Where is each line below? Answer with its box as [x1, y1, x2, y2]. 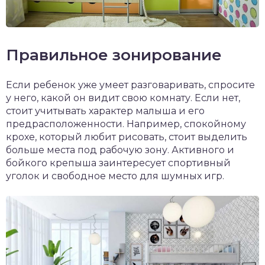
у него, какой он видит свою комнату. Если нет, [6, 92, 240, 104]
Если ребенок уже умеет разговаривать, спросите [6, 79, 255, 91]
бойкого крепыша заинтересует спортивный [6, 157, 231, 169]
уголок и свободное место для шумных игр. [6, 170, 224, 182]
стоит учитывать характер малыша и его [6, 105, 205, 117]
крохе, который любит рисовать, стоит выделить [6, 131, 247, 143]
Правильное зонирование [6, 45, 222, 64]
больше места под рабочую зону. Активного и [6, 144, 234, 156]
